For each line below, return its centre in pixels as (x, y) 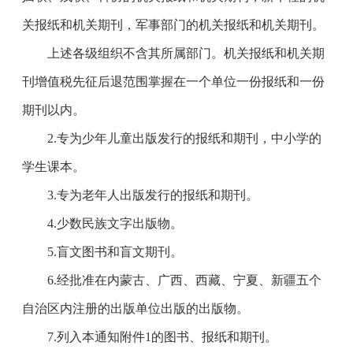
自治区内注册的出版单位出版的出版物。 (136, 308)
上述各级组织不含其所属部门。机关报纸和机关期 (173, 53)
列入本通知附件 (101, 337)
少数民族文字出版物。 (120, 223)
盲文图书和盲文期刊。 (120, 252)
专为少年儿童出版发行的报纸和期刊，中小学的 (189, 138)
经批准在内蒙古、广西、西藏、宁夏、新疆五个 (189, 280)
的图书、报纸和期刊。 (214, 337)
